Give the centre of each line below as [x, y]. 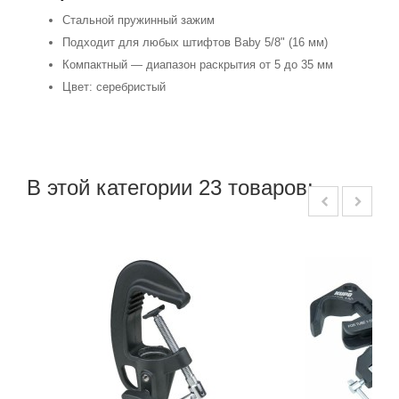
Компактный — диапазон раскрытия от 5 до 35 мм [198, 65]
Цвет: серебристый [114, 87]
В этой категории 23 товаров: [170, 188]
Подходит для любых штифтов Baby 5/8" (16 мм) [195, 43]
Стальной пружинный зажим [138, 20]
